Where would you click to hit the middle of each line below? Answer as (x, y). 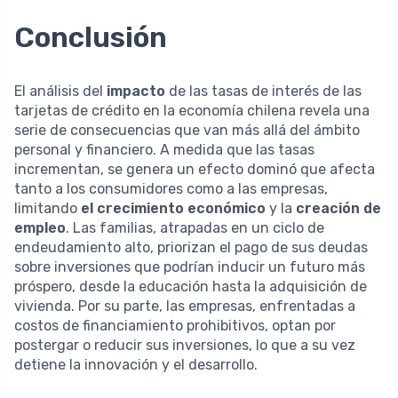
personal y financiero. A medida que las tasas (164, 149)
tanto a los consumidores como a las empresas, (171, 188)
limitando (48, 208)
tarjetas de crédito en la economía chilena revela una (192, 110)
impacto (136, 91)
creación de (338, 208)
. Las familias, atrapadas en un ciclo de (195, 227)
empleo (40, 227)
